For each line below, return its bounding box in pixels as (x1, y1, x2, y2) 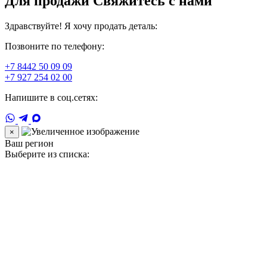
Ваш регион (5, 138, 54, 148)
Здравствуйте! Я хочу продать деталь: (5, 20, 157, 31)
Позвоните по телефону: (5, 41, 104, 51)
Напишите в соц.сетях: (5, 92, 98, 103)
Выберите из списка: (5, 148, 89, 159)
